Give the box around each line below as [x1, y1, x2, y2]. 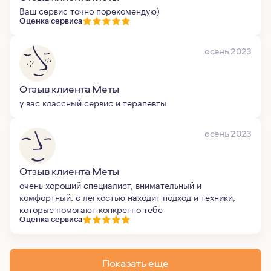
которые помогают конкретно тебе [19, 202, 163, 215]
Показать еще [102, 256, 169, 270]
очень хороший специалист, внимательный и [19, 178, 201, 191]
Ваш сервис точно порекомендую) [19, 4, 160, 17]
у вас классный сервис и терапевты [19, 96, 166, 109]
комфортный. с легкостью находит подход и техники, [19, 190, 235, 203]
